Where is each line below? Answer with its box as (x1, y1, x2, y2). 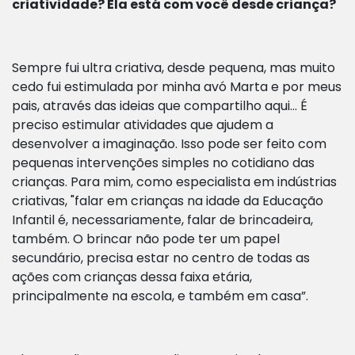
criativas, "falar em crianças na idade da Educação (12, 192, 323, 211)
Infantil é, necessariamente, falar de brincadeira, (12, 211, 313, 230)
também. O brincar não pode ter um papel (12, 230, 280, 249)
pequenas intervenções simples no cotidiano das (12, 154, 315, 173)
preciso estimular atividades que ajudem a (12, 116, 273, 135)
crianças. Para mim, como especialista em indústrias (12, 173, 337, 192)
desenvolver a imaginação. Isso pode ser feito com (12, 135, 326, 154)
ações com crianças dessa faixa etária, (12, 268, 252, 287)
